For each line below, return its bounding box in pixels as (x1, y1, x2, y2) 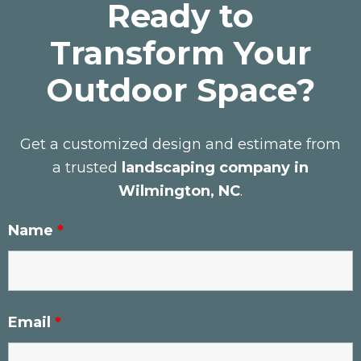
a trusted (52, 158, 122, 176)
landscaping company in (122, 158, 309, 176)
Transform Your (49, 32, 312, 73)
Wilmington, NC (118, 181, 240, 200)
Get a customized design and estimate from (20, 135, 341, 153)
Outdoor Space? (46, 69, 315, 110)
